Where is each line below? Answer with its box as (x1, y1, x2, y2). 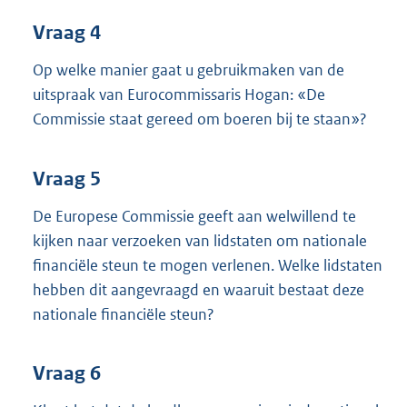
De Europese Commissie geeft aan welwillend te (33, 205, 356, 226)
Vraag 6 (33, 362, 101, 386)
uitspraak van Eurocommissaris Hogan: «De (33, 84, 325, 105)
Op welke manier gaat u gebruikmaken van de (33, 60, 344, 81)
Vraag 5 (33, 166, 101, 191)
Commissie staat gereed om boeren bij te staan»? (33, 109, 367, 130)
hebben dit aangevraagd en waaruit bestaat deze (33, 279, 364, 300)
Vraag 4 (33, 21, 101, 45)
